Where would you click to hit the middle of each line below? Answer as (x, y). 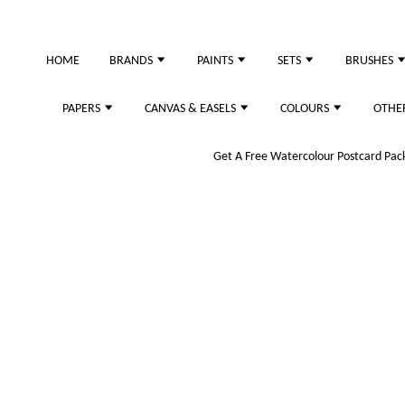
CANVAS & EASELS (192, 109)
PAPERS (83, 109)
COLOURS (306, 109)
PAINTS (217, 61)
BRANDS (132, 61)
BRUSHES (371, 61)
